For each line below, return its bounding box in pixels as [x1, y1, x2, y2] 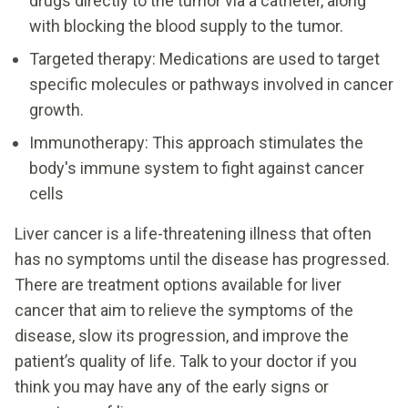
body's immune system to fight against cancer [29, 158, 364, 178]
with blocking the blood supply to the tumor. [29, 15, 343, 36]
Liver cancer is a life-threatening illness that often [15, 223, 372, 243]
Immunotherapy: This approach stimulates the [29, 132, 363, 152]
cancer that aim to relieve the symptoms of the [15, 300, 353, 320]
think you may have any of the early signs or [15, 376, 329, 396]
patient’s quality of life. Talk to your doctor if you [15, 351, 357, 371]
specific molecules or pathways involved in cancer [29, 74, 393, 94]
